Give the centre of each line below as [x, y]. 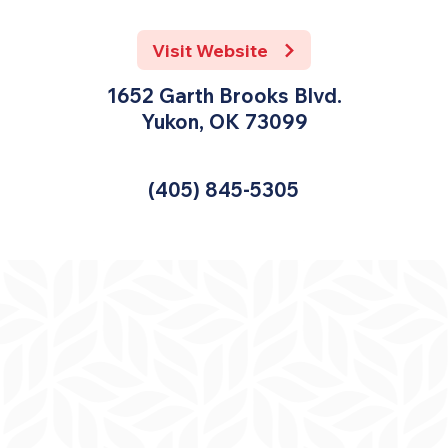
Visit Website [209, 50]
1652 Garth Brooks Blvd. [224, 95]
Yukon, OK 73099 [224, 121]
